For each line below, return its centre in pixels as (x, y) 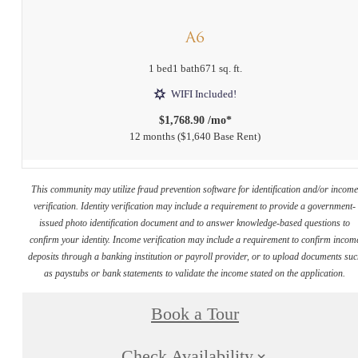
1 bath (186, 69)
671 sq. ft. (221, 69)
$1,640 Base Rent (219, 137)
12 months (152, 137)
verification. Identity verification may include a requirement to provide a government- (195, 206)
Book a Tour (195, 314)
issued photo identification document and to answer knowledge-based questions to (195, 223)
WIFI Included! (204, 94)
